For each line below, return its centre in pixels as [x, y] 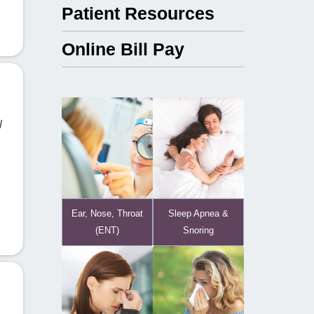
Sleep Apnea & [199, 213]
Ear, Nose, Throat [108, 213]
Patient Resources [138, 13]
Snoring [199, 230]
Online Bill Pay [123, 49]
